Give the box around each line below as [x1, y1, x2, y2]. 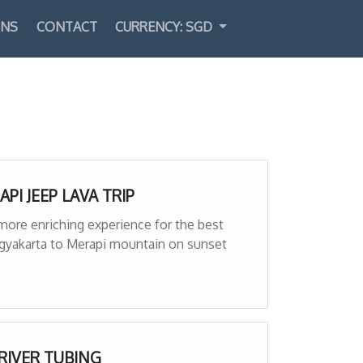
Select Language [243, 31, 340, 48]
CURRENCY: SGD [115, 18, 216, 35]
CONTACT [36, 18, 97, 35]
